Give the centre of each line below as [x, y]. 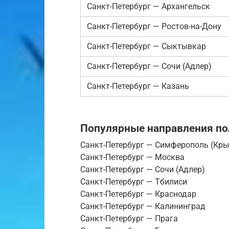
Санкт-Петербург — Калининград [143, 207]
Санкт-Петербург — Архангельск [148, 6]
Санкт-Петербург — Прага [129, 219]
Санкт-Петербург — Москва [132, 157]
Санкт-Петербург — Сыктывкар [146, 46]
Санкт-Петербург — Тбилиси [134, 182]
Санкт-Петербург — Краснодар [138, 194]
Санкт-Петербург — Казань [138, 86]
